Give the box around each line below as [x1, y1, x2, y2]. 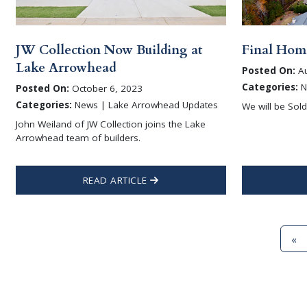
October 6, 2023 [69, 82, 143, 95]
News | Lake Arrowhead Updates [71, 99, 218, 111]
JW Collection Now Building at [15, 40, 202, 59]
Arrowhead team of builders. [15, 131, 140, 144]
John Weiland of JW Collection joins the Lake [15, 117, 206, 130]
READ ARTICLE [82, 173, 151, 186]
